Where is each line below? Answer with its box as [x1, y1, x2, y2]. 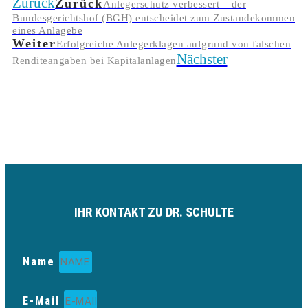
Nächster [176, 51, 228, 68]
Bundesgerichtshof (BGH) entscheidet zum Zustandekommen [12, 12, 295, 24]
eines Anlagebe [12, 25, 82, 36]
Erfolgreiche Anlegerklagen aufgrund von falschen [56, 38, 291, 50]
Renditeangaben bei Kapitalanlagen [12, 55, 177, 67]
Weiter [12, 36, 56, 51]
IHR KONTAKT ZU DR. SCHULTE [74, 204, 234, 220]
